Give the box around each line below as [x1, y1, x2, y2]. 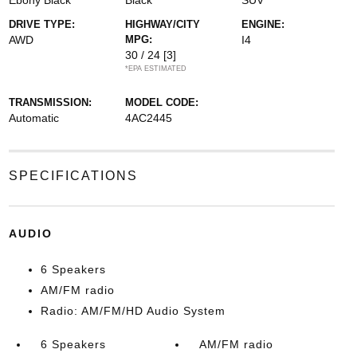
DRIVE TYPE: [8, 18, 75, 30]
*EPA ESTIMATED [124, 65, 186, 73]
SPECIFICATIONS [8, 169, 138, 182]
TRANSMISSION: [8, 96, 92, 108]
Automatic [8, 112, 59, 124]
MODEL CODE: [124, 96, 198, 108]
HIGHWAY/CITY [124, 18, 200, 30]
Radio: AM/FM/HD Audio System [40, 304, 226, 317]
